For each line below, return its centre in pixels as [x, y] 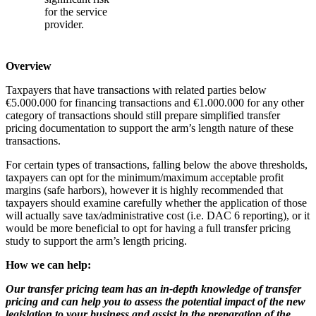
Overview [29, 66]
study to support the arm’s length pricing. [96, 241]
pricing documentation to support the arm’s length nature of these [150, 128]
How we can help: [48, 265]
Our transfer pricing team [66, 288]
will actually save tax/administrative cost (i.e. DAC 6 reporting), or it [158, 215]
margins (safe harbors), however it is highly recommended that [144, 190]
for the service [76, 11]
